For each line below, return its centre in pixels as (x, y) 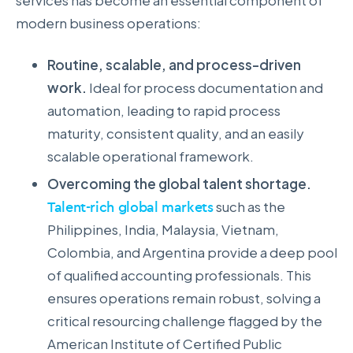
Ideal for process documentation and (206, 87)
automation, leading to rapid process (164, 110)
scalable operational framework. (150, 156)
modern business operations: (108, 23)
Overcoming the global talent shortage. (179, 183)
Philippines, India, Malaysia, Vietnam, (163, 229)
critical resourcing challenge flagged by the (185, 320)
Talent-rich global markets (130, 206)
